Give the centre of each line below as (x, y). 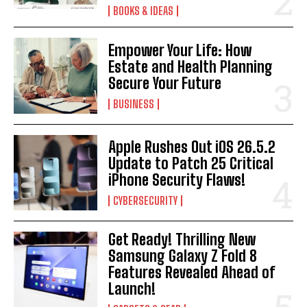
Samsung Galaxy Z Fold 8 (183, 256)
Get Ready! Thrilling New (182, 239)
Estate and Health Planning (191, 66)
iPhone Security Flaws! (177, 180)
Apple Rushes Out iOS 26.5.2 (192, 147)
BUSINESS (134, 103)
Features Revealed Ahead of (192, 272)
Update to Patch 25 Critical (191, 163)
